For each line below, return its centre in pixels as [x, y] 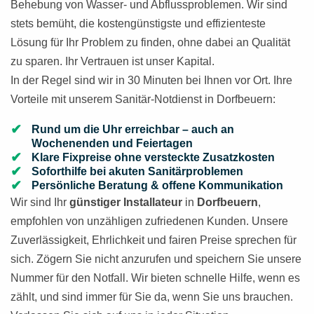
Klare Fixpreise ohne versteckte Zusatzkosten [153, 157]
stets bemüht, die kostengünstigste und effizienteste [138, 23]
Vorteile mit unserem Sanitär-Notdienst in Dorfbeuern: [143, 99]
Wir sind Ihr [40, 202]
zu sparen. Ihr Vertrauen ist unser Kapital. [112, 61]
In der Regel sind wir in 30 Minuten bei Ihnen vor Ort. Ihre [151, 80]
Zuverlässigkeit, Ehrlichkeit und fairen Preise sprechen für [153, 240]
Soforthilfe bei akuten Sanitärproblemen [137, 171]
